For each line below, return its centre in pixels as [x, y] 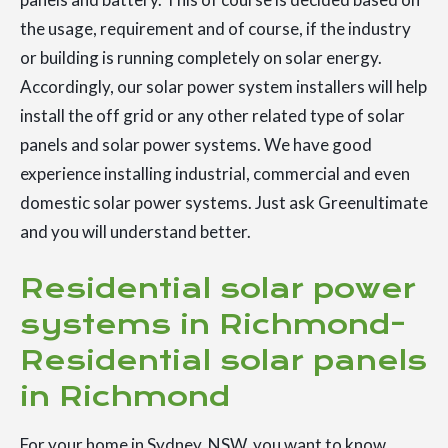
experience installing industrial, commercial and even [215, 174]
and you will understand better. [135, 232]
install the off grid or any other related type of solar [212, 116]
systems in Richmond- [213, 325]
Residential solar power [218, 289]
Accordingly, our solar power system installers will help [223, 87]
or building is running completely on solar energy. [201, 58]
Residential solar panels [223, 361]
